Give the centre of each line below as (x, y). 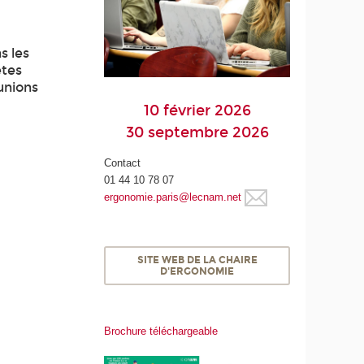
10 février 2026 (197, 110)
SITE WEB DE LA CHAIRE (197, 260)
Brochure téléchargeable (161, 331)
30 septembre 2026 (197, 132)
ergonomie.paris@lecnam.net (173, 197)
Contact (123, 162)
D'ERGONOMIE (197, 271)
